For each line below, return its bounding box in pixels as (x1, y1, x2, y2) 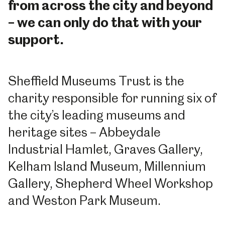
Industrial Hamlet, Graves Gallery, (8, 142, 203, 157)
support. (8, 32, 64, 47)
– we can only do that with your (8, 15, 202, 30)
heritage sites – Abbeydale (8, 125, 161, 140)
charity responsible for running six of (8, 90, 216, 105)
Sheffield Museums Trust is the (8, 73, 184, 88)
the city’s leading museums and (8, 107, 185, 123)
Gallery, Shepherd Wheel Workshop (8, 176, 213, 191)
